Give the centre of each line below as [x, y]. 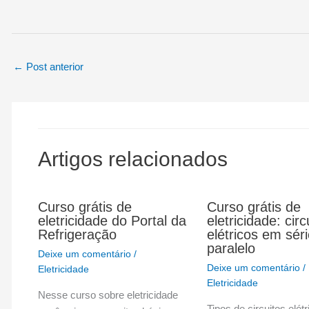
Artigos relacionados [132, 159]
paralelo [231, 248]
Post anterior [54, 67]
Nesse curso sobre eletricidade [108, 295]
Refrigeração [77, 234]
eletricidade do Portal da [112, 220]
